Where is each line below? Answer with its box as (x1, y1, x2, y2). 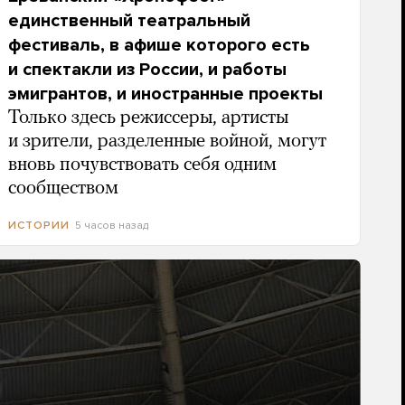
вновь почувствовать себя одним (7, 155, 277, 174)
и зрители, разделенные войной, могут (7, 131, 326, 151)
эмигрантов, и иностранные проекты (7, 82, 323, 105)
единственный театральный (7, 9, 250, 32)
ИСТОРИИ (7, 218, 70, 231)
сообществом (7, 178, 118, 198)
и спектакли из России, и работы (7, 58, 287, 80)
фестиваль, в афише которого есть (7, 33, 310, 56)
